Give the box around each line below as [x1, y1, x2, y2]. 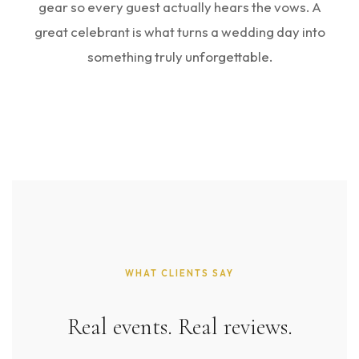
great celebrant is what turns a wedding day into [34, 22, 325, 40]
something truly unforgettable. [87, 47, 272, 65]
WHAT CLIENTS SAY [125, 267, 234, 279]
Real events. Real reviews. [67, 312, 292, 341]
